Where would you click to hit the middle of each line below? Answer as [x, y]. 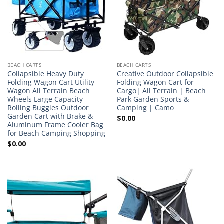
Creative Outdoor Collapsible [165, 73]
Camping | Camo [145, 107]
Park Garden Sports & [153, 99]
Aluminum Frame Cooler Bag [55, 124]
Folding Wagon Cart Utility [51, 82]
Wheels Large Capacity [45, 99]
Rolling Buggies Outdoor [48, 107]
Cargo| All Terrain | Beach [161, 90]
